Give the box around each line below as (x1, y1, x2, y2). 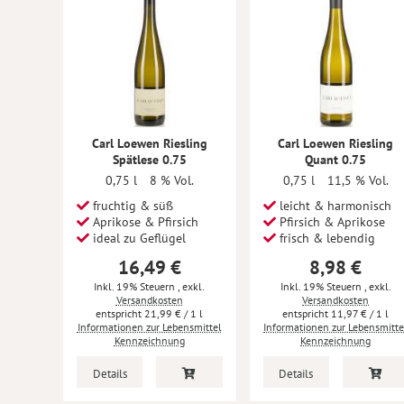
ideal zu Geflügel (89, 230, 186, 246)
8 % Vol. (149, 172, 194, 188)
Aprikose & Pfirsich (89, 214, 198, 230)
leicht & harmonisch (275, 197, 391, 214)
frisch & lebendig (275, 230, 375, 246)
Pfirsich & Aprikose (275, 214, 385, 230)
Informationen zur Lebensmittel (77, 320, 222, 334)
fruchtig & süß (89, 197, 173, 214)
